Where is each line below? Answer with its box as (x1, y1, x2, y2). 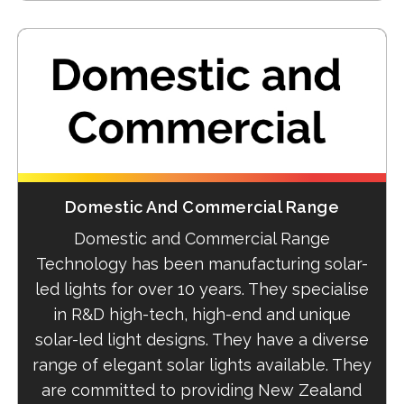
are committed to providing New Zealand (41, 380, 363, 399)
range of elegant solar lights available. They (32, 354, 372, 374)
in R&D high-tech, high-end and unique (52, 304, 351, 324)
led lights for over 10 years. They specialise (34, 279, 369, 298)
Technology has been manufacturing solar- (35, 253, 368, 273)
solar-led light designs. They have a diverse (34, 329, 369, 349)
